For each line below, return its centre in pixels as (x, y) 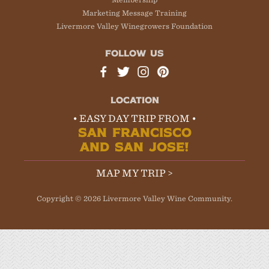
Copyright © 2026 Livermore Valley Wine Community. (134, 198)
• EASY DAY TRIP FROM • (134, 118)
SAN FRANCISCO (134, 131)
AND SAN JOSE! (134, 146)
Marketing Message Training (134, 13)
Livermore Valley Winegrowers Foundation (134, 26)
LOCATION (134, 99)
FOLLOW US (134, 53)
